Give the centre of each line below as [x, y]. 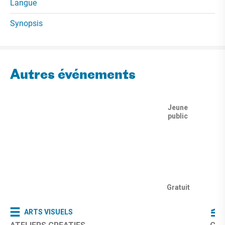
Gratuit [178, 187]
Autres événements [73, 76]
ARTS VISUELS [48, 212]
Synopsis [26, 24]
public [178, 116]
